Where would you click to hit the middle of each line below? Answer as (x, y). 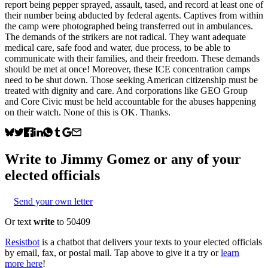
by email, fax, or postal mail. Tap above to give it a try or (112, 252)
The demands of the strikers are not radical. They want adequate (125, 36)
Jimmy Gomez (105, 159)
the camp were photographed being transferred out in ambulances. (129, 26)
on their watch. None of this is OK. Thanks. (88, 112)
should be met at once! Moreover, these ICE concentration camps (127, 69)
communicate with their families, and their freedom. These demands (132, 58)
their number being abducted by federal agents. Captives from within (134, 15)
